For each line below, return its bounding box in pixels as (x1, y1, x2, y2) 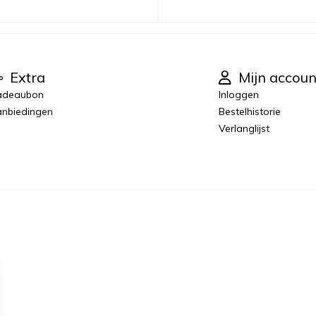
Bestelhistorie (219, 104, 281, 118)
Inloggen (219, 87, 260, 101)
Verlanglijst (219, 121, 270, 135)
